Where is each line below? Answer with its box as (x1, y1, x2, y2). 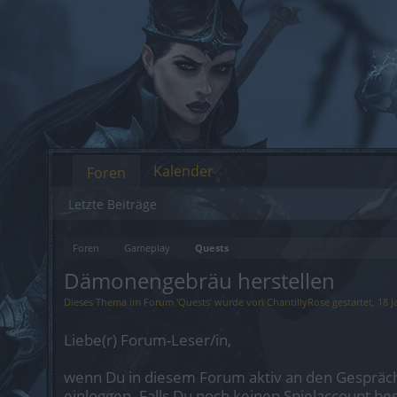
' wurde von (210, 295, 267, 308)
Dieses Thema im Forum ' (64, 295, 178, 308)
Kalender (153, 161, 214, 181)
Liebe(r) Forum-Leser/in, (64, 330, 231, 350)
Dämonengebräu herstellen (64, 266, 335, 295)
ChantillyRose (267, 295, 330, 308)
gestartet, (330, 295, 378, 308)
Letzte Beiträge (68, 196, 157, 213)
